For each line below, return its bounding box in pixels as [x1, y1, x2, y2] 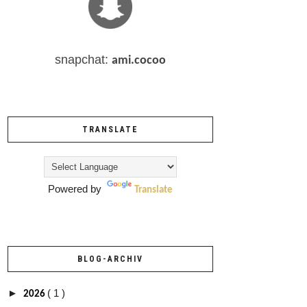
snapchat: [55, 52, 112, 66]
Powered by [48, 182, 104, 195]
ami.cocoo [112, 53, 166, 67]
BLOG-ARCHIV [77, 254, 143, 264]
